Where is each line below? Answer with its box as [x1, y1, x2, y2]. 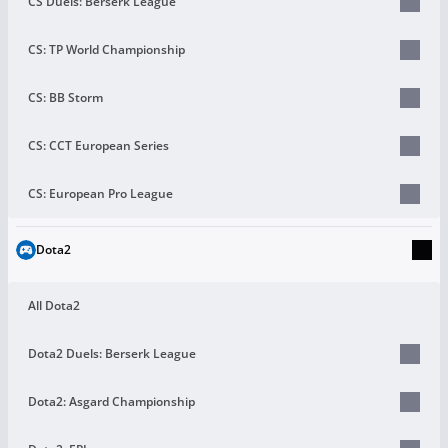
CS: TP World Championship [28, 40, 185, 58]
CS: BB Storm [28, 88, 103, 106]
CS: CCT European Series [28, 136, 169, 154]
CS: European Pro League [28, 184, 173, 202]
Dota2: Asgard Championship [28, 392, 195, 410]
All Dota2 [28, 296, 80, 314]
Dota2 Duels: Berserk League [28, 344, 196, 362]
